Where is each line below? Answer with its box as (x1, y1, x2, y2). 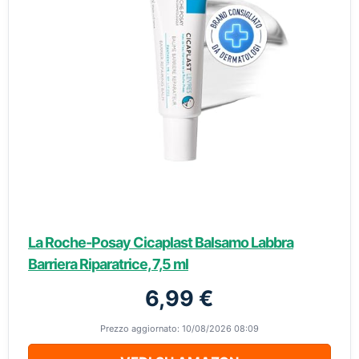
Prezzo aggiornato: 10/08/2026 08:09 (100, 323, 259, 334)
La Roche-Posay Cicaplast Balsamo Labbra (28, 234, 293, 251)
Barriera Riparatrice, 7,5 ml (28, 256, 188, 272)
